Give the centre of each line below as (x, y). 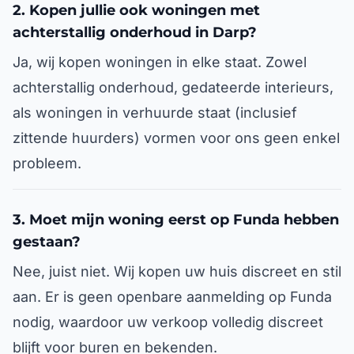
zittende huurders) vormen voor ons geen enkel (176, 138)
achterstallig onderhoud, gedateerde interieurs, (173, 87)
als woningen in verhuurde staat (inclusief (155, 113)
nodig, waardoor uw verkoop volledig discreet (168, 322)
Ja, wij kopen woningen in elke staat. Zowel (160, 62)
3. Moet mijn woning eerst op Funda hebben (176, 220)
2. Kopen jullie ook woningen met (136, 10)
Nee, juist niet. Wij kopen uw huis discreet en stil (177, 271)
